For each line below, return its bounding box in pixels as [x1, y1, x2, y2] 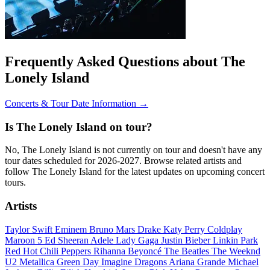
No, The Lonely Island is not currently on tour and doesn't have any [5, 145, 262, 155]
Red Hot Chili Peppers [5, 245, 93, 256]
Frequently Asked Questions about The [5, 53, 245, 69]
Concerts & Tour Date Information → [5, 98, 148, 108]
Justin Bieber [161, 234, 213, 245]
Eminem [55, 224, 89, 234]
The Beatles [164, 245, 212, 256]
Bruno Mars [89, 224, 137, 234]
